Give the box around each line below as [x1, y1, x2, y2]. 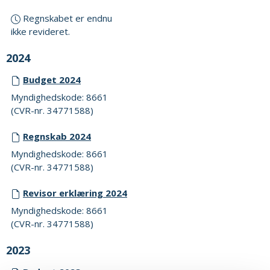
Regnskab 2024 [23, 130, 91, 142]
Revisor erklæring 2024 [23, 186, 127, 199]
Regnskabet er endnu [20, 11, 112, 24]
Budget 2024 [23, 73, 81, 86]
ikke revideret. [11, 25, 70, 37]
